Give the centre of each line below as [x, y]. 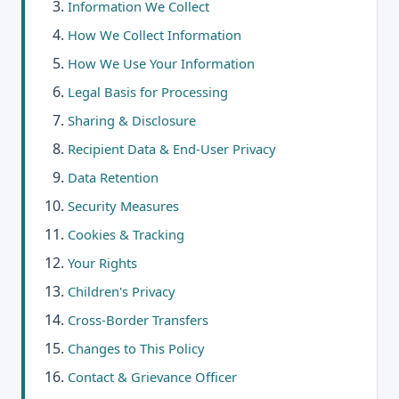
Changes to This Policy [136, 348]
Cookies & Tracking [126, 234]
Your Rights [102, 263]
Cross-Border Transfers [138, 320]
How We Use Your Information [161, 63]
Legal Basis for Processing [148, 92]
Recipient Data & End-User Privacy [172, 149]
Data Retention [113, 177]
